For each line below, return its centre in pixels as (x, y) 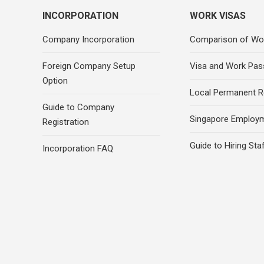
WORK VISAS (218, 16)
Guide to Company (78, 107)
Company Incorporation (88, 39)
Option (55, 81)
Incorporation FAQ (78, 148)
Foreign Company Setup (89, 66)
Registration (66, 122)
